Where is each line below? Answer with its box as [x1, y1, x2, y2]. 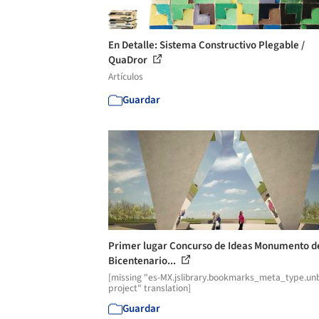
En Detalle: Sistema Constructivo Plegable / [108, 37, 305, 53]
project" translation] [108, 281, 191, 295]
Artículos [108, 69, 143, 83]
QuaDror [108, 52, 150, 68]
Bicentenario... [108, 253, 178, 268]
